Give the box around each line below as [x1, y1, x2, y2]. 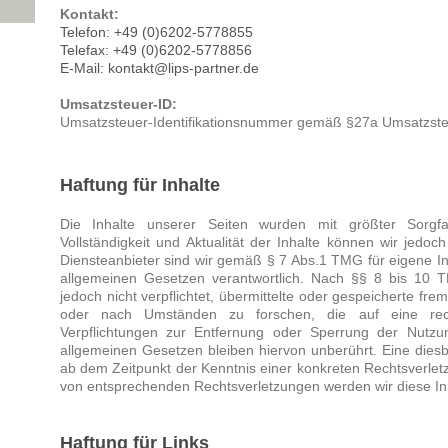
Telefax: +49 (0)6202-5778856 [59, 42, 252, 59]
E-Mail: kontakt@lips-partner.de [59, 60, 259, 77]
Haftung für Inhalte [59, 174, 220, 196]
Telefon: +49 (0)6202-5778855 [59, 24, 253, 41]
